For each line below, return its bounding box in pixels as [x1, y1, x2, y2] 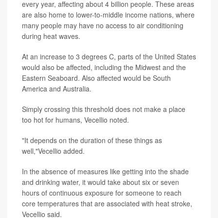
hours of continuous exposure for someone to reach [22, 187, 182, 198]
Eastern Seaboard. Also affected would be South [22, 73, 171, 83]
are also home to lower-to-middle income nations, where [22, 9, 195, 19]
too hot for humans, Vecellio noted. [22, 114, 129, 125]
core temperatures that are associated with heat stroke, [22, 198, 192, 208]
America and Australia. [22, 83, 91, 93]
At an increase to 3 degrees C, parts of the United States [22, 51, 196, 61]
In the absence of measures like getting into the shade [22, 166, 189, 176]
